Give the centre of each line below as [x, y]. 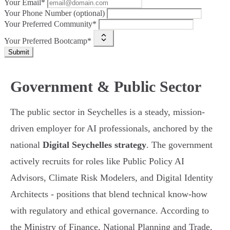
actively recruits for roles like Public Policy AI [97, 161]
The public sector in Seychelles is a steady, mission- [108, 112]
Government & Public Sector [106, 87]
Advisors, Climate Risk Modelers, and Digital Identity [112, 178]
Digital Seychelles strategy [94, 145]
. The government [179, 145]
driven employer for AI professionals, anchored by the [111, 129]
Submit [19, 52]
